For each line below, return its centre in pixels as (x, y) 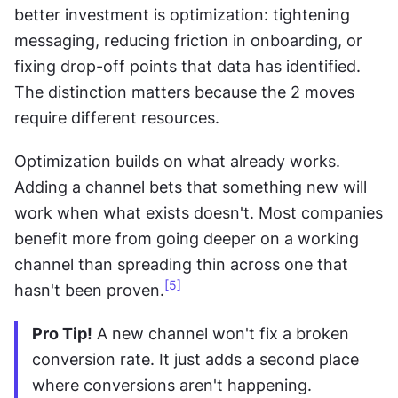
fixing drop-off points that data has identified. (187, 66)
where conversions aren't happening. (172, 385)
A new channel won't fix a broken (221, 333)
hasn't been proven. (89, 290)
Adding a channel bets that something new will (191, 187)
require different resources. (117, 117)
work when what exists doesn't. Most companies (199, 212)
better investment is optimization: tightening (182, 14)
